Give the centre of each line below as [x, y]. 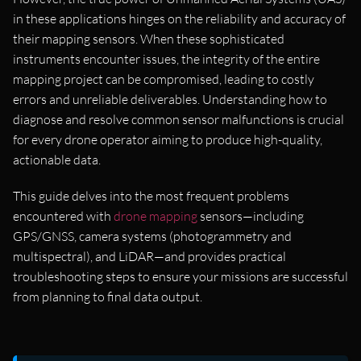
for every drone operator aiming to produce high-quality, [168, 139]
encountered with [63, 216]
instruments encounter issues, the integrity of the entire [166, 58]
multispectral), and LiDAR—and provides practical [149, 256]
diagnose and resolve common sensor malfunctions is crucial [178, 119]
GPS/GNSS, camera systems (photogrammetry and [152, 236]
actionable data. [57, 159]
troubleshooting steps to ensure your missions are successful [180, 276]
